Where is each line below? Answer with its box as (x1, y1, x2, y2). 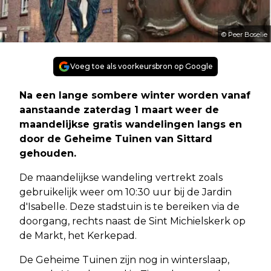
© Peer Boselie (221, 30, 267, 39)
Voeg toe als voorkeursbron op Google (70, 61, 213, 71)
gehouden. (19, 147, 76, 159)
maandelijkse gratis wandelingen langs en (19, 118, 242, 130)
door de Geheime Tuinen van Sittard (19, 132, 212, 145)
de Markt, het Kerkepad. (19, 229, 137, 241)
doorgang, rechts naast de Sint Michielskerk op (19, 215, 246, 227)
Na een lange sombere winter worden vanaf (19, 89, 250, 101)
